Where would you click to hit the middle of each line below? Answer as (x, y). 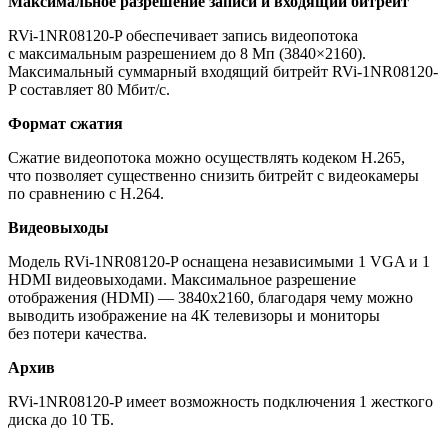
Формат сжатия (65, 124)
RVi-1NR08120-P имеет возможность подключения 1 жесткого (220, 402)
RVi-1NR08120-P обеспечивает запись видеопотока (183, 36)
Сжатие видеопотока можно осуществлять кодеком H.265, (206, 158)
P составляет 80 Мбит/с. (89, 90)
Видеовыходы (58, 228)
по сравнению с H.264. (86, 194)
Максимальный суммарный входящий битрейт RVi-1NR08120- (223, 72)
